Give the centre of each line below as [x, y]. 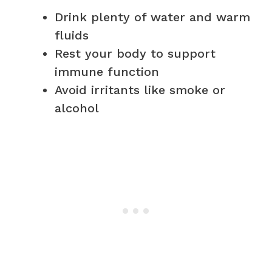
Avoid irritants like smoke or [140, 90]
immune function [107, 71]
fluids [72, 35]
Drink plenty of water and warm [152, 17]
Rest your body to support [135, 53]
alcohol [77, 108]
